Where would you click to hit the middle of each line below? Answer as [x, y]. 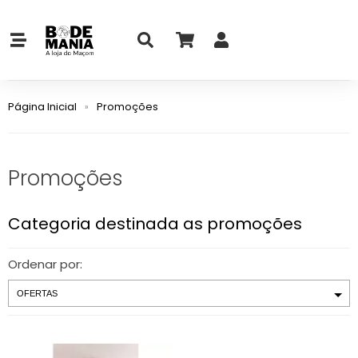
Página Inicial [42, 107]
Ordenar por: [45, 264]
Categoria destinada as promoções [155, 224]
